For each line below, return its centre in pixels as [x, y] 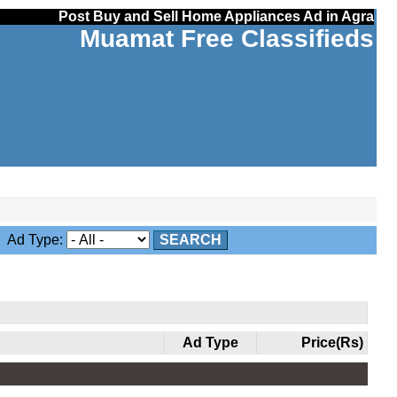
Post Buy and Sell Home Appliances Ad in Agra [216, 16]
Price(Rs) [332, 343]
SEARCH [190, 240]
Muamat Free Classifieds [226, 39]
